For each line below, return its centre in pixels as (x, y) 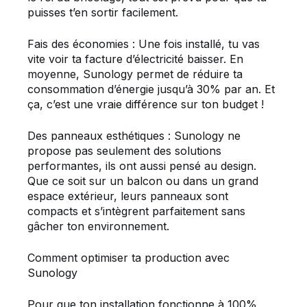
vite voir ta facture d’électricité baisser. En (135, 59)
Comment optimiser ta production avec (128, 258)
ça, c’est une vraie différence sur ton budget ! (146, 105)
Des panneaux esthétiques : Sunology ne (134, 136)
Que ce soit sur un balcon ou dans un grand (143, 181)
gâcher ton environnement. (98, 226)
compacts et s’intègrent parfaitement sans (136, 211)
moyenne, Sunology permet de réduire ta (135, 74)
